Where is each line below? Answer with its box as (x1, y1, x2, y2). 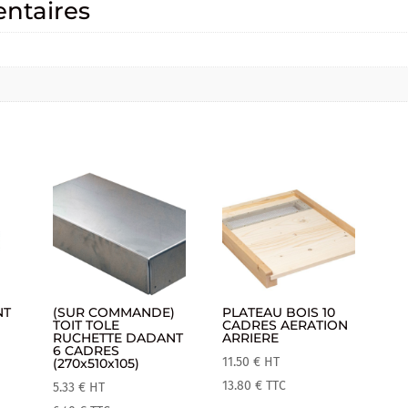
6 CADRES (53, 342, 120, 360)
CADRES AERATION (222, 317, 349, 334)
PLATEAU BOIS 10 (222, 304, 336, 321)
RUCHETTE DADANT (53, 330, 184, 347)
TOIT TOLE (53, 317, 120, 334)
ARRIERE (222, 330, 280, 347)
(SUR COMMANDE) (53, 304, 176, 321)
